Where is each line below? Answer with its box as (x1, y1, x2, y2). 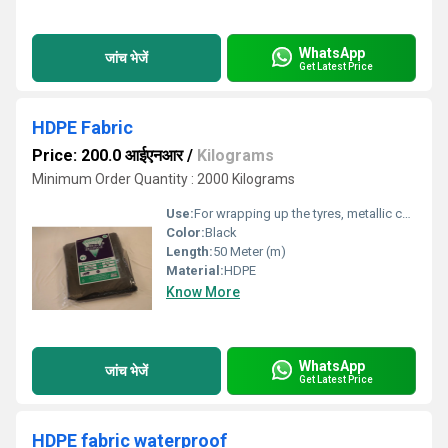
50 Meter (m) (213, 244, 286, 259)
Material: (166, 263, 224, 278)
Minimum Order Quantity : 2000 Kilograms (32, 171, 295, 187)
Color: (166, 225, 205, 240)
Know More (166, 284, 240, 300)
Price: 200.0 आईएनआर (32, 146, 183, 165)
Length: (166, 244, 213, 259)
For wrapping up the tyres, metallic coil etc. (194, 206, 402, 221)
